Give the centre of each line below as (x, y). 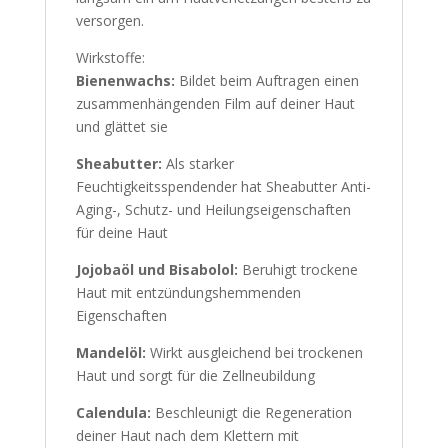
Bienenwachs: (125, 81)
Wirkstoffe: (110, 58)
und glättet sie (121, 127)
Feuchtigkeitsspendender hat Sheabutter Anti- (223, 187)
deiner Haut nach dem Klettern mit (187, 436)
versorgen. (109, 21)
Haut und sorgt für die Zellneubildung (195, 376)
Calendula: (113, 413)
